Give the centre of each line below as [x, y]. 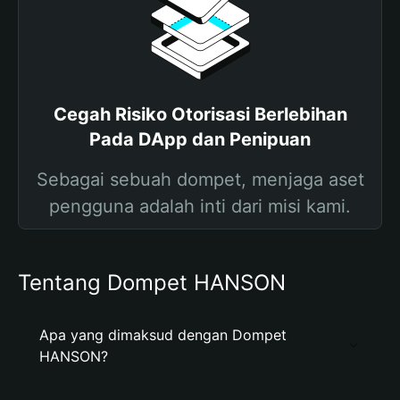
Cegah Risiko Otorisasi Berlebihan [200, 114]
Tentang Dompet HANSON [152, 283]
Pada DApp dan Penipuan [200, 139]
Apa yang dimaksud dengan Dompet [163, 335]
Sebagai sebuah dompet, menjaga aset [200, 179]
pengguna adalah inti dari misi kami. [200, 206]
